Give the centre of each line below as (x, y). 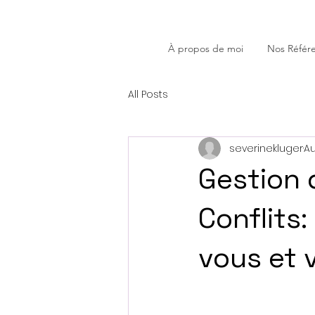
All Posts (148, 94)
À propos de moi (206, 49)
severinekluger (266, 148)
